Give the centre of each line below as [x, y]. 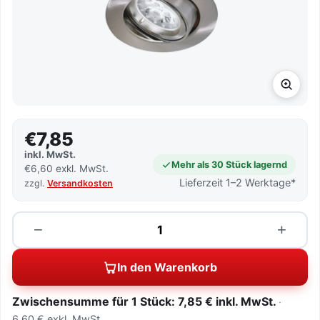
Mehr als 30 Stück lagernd [229, 165]
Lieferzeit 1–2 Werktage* [237, 182]
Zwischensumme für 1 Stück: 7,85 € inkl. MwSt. [144, 301]
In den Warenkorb [167, 267]
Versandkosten [80, 183]
